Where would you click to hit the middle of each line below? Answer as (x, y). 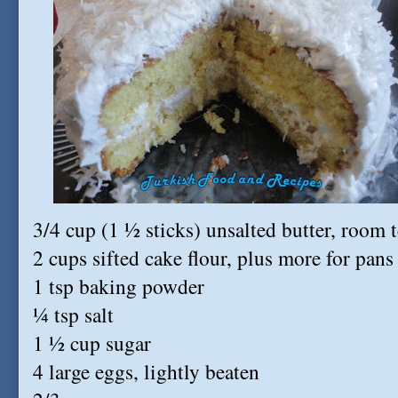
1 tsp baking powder (119, 286)
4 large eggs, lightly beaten (146, 371)
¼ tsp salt (73, 314)
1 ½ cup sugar (92, 343)
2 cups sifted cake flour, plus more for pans (213, 258)
